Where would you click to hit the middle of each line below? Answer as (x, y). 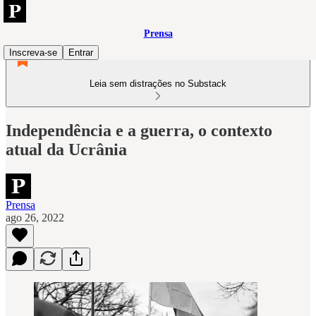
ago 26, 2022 (35, 217)
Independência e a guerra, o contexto (139, 130)
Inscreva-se (33, 53)
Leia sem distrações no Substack (158, 84)
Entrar (81, 53)
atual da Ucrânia (66, 149)
